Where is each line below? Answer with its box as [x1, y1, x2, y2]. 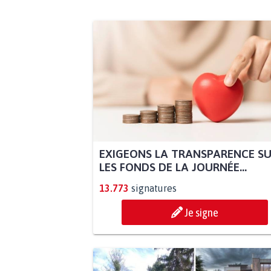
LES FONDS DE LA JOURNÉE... [99, 160, 247, 174]
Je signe [184, 206, 218, 220]
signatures [131, 183, 177, 194]
